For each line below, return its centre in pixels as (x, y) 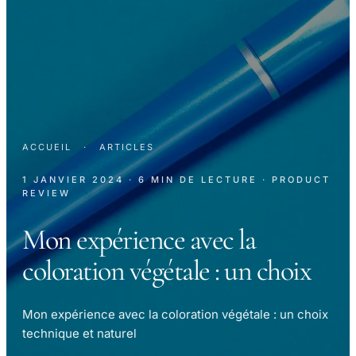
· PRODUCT (296, 180)
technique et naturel (79, 333)
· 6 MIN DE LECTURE (193, 180)
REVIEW (46, 193)
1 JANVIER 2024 (73, 180)
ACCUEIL (47, 147)
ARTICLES (127, 147)
